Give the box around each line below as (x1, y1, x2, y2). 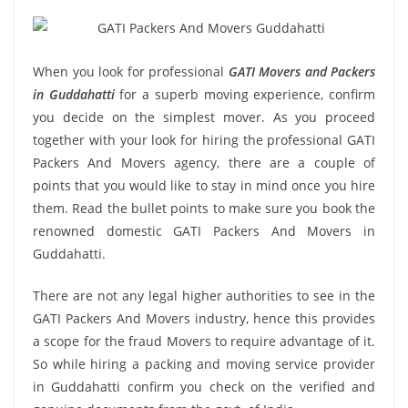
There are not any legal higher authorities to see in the (33, 286, 375, 304)
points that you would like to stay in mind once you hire (33, 176, 375, 194)
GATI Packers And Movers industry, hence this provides (33, 309, 375, 327)
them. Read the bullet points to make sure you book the (33, 199, 375, 217)
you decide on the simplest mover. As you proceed (33, 107, 375, 126)
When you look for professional (33, 62, 229, 80)
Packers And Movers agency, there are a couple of (33, 153, 375, 171)
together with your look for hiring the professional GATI (33, 130, 375, 148)
